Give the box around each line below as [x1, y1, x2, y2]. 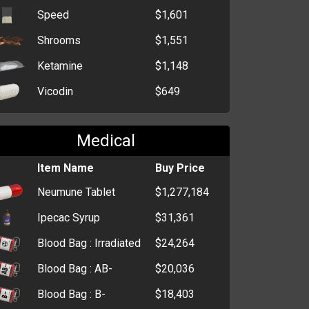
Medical [76, 130, 135, 150]
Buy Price [154, 161, 205, 175]
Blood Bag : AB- [37, 261, 112, 275]
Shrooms [37, 33, 81, 47]
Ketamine [37, 59, 83, 72]
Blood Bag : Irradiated [37, 236, 141, 250]
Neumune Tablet [37, 185, 115, 199]
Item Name [37, 161, 94, 175]
